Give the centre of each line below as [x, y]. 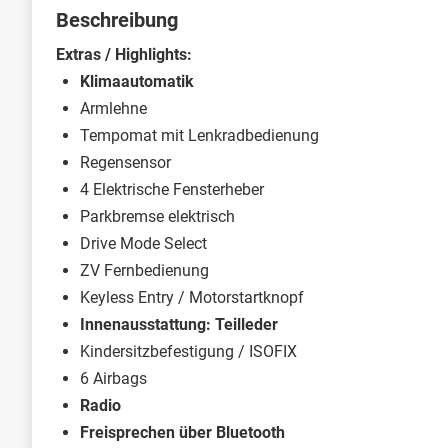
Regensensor [125, 162]
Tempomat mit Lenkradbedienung [199, 135]
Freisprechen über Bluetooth [182, 432]
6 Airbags [113, 378]
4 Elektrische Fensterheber [172, 189]
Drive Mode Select [143, 243]
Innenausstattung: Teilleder [179, 324]
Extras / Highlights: [124, 54]
